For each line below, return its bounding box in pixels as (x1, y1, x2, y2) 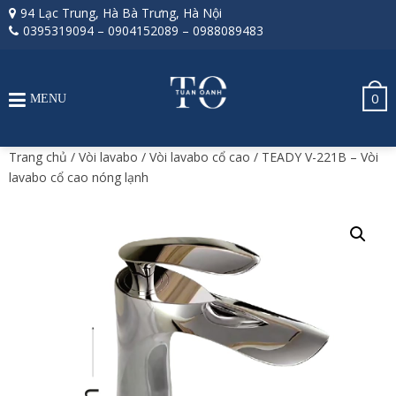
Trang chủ (9, 148, 67, 165)
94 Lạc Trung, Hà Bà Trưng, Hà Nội (20, 4, 222, 21)
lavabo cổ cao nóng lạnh (9, 169, 148, 186)
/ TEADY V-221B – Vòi (250, 148, 378, 165)
